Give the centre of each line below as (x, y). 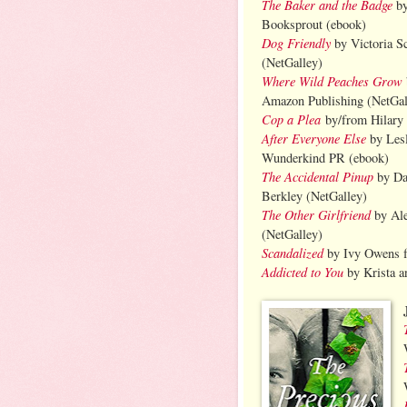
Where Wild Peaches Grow (332, 80)
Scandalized (293, 252)
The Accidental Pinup (318, 176)
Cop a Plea (291, 119)
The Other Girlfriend (316, 214)
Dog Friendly (296, 42)
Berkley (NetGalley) (314, 195)
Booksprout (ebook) (314, 24)
